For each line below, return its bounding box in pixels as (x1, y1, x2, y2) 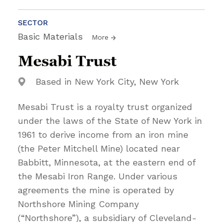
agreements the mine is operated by (18, 184, 174, 195)
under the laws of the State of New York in (18, 115, 202, 126)
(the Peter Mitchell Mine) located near (18, 143, 180, 154)
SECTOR (18, 18, 48, 27)
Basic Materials (18, 31, 86, 42)
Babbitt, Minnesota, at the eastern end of (18, 157, 195, 167)
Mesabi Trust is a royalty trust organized (18, 101, 192, 112)
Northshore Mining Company (18, 198, 139, 209)
